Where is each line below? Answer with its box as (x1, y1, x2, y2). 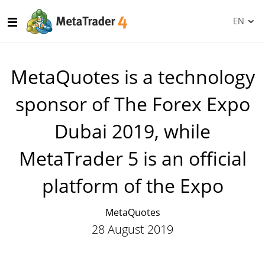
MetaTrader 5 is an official (18, 146, 247, 171)
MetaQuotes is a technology (10, 64, 255, 89)
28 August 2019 (92, 221, 173, 237)
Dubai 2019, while (54, 118, 211, 144)
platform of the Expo (41, 173, 224, 198)
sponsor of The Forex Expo (15, 91, 250, 117)
